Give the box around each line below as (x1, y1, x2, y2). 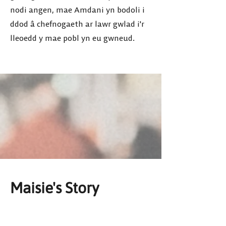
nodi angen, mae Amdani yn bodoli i (10, 5, 145, 15)
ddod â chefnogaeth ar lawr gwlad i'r (10, 19, 144, 29)
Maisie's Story (10, 179, 99, 196)
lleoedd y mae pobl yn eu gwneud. (10, 33, 135, 43)
